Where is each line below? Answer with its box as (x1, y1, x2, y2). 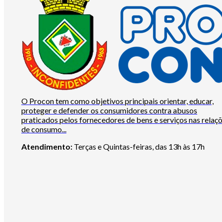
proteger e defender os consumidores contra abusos (21, 106, 197, 115)
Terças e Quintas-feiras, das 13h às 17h (72, 142, 205, 152)
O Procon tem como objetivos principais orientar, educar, (21, 96, 214, 106)
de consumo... (21, 124, 66, 134)
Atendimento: (21, 142, 72, 152)
